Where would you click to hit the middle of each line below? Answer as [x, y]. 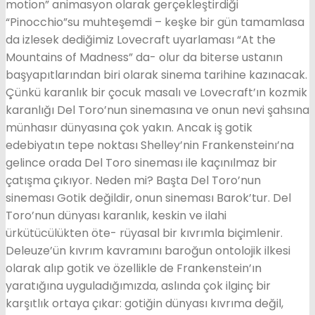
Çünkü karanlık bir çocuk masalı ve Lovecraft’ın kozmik [156, 92]
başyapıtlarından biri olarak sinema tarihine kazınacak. [156, 75]
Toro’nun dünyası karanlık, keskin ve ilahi [116, 216]
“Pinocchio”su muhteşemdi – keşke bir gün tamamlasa [155, 22]
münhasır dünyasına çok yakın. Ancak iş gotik [129, 128]
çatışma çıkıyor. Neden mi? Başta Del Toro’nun [133, 180]
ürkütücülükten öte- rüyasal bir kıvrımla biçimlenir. [144, 233]
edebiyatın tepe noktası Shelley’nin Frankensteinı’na [150, 145]
